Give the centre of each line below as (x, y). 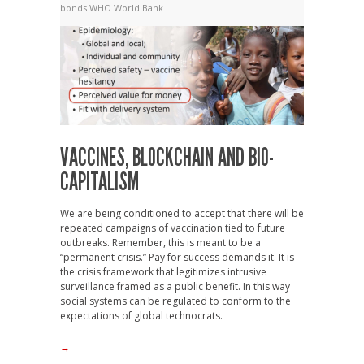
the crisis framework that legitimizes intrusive (163, 271)
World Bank (139, 8)
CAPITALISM (100, 182)
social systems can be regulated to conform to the (175, 301)
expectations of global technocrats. (141, 315)
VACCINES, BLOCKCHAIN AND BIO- (167, 157)
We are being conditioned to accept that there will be (182, 213)
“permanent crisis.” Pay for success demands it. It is (177, 257)
